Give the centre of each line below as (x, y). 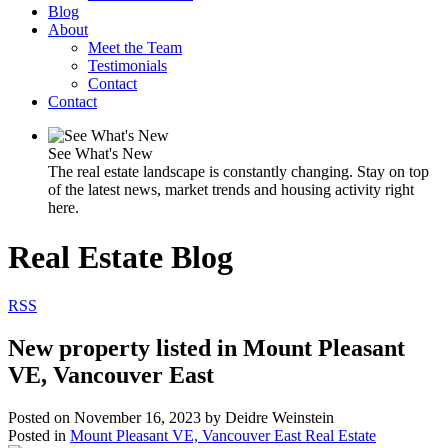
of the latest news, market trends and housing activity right (231, 190)
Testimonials (127, 66)
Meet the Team (135, 48)
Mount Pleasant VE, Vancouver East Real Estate (223, 436)
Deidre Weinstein (279, 418)
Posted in (37, 436)
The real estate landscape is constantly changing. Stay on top (238, 172)
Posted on (41, 418)
